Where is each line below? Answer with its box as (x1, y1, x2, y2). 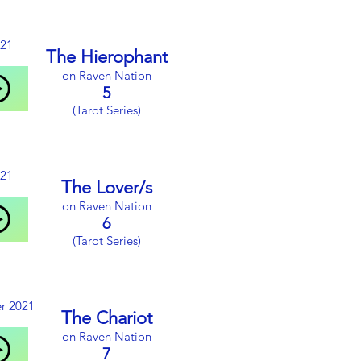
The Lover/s (60, 176, 152, 198)
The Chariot (60, 307, 152, 329)
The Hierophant (45, 46, 168, 68)
